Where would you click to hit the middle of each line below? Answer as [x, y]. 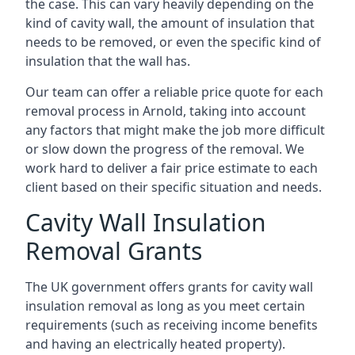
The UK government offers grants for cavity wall [169, 287]
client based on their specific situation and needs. [174, 187]
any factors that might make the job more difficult [175, 130]
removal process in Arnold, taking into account [166, 111]
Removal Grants [114, 251]
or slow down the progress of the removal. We [165, 149]
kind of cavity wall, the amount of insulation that [170, 23]
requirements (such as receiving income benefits [172, 325]
